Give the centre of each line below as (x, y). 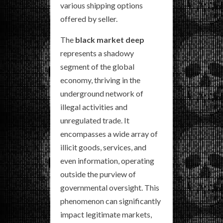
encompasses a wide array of (109, 134)
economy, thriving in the (100, 80)
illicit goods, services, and (103, 147)
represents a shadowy (97, 53)
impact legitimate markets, (106, 214)
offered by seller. (89, 19)
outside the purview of (98, 174)
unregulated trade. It (95, 120)
